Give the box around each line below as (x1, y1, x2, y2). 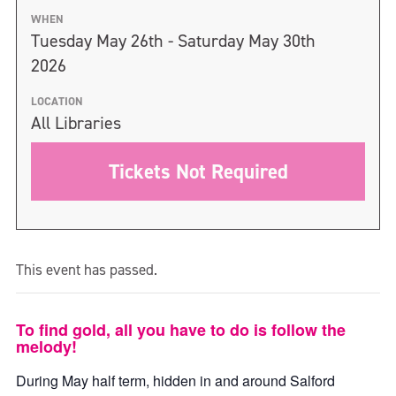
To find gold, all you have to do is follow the (16, 318, 346, 341)
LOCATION (31, 94, 83, 109)
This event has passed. (16, 260, 157, 279)
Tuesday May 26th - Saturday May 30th (31, 29, 316, 52)
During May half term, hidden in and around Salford (16, 370, 335, 391)
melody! (16, 335, 77, 358)
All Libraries (31, 111, 121, 134)
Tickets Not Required (108, 158, 288, 185)
